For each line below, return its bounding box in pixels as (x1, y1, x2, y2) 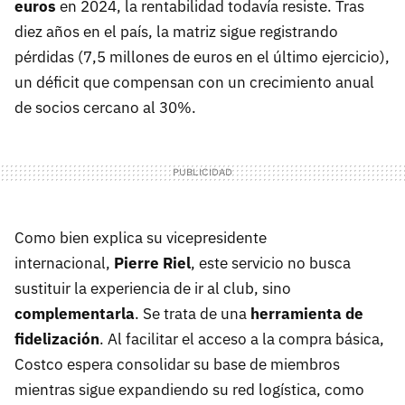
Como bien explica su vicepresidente (14, 227, 267, 248)
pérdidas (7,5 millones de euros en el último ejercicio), (14, 46, 390, 67)
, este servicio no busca (191, 252, 351, 273)
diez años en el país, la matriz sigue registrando (14, 21, 338, 42)
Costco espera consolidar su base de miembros (14, 353, 340, 374)
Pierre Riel (114, 252, 191, 273)
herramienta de (250, 303, 363, 324)
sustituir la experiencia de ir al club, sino (14, 278, 291, 298)
